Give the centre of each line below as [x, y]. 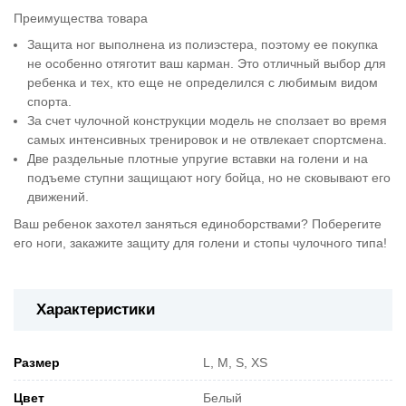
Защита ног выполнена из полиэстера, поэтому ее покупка [203, 45]
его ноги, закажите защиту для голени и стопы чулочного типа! [200, 242]
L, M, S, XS [235, 363]
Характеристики [96, 309]
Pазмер [37, 363]
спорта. [50, 102]
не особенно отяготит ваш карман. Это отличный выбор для [207, 64]
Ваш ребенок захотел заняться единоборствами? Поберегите [198, 223]
